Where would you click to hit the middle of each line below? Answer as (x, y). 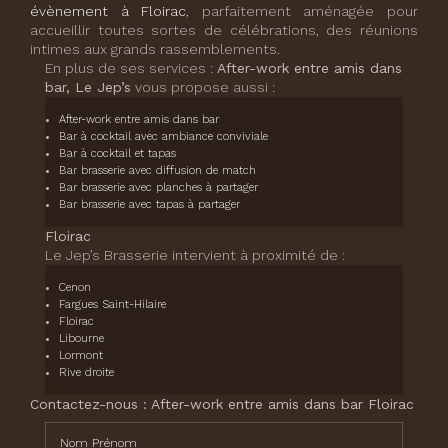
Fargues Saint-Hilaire (112, 305)
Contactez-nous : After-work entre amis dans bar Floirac (222, 404)
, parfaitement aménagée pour (302, 11)
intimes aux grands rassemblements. (155, 49)
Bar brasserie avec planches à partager (158, 188)
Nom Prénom (87, 430)
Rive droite (86, 373)
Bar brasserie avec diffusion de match (157, 171)
